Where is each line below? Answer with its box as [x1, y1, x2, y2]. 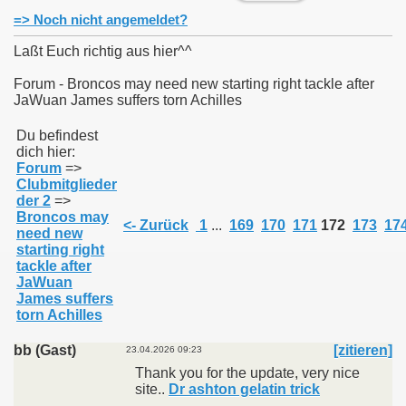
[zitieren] [333, 343, 392, 358]
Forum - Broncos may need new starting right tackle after [14, 76, 374, 92]
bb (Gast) [14, 343, 76, 358]
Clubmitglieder [16, 177, 117, 192]
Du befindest [16, 128, 98, 143]
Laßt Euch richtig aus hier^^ [14, 43, 192, 59]
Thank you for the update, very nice [135, 365, 360, 381]
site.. [135, 382, 169, 397]
